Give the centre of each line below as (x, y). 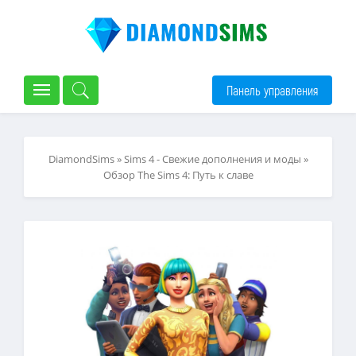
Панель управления (272, 90)
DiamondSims (81, 159)
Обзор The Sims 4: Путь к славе (178, 175)
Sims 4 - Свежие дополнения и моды (212, 159)
